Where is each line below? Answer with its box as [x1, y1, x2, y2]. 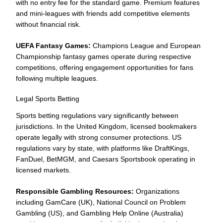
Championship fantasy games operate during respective [16, 52, 191, 60]
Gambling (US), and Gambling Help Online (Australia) [16, 209, 183, 217]
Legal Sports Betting [16, 94, 79, 103]
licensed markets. [16, 166, 71, 174]
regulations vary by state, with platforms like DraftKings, [16, 144, 189, 152]
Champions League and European [91, 41, 201, 50]
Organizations [134, 187, 179, 195]
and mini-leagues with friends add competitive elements [16, 9, 190, 17]
